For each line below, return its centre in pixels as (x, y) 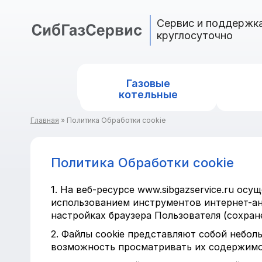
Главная (45, 120)
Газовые (148, 83)
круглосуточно (195, 35)
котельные (148, 94)
